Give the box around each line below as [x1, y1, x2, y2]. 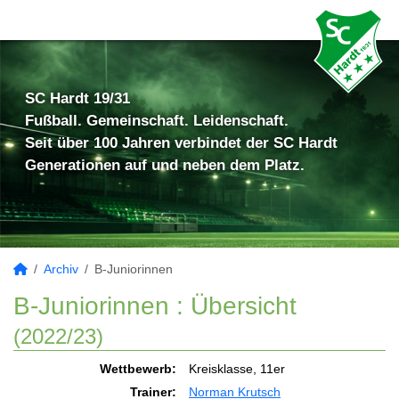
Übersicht [191, 292, 297, 320]
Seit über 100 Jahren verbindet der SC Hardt [25, 134, 338, 151]
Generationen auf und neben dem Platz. [25, 157, 305, 174]
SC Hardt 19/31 [25, 90, 130, 107]
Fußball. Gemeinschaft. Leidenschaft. [25, 112, 289, 129]
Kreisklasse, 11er [189, 362, 285, 376]
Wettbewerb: [100, 362, 176, 376]
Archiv [44, 262, 78, 276]
